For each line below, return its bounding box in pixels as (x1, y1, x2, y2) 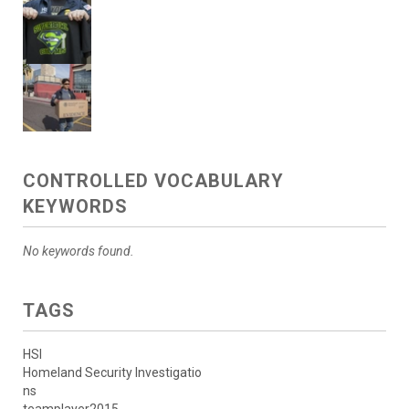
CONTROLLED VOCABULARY (23, 170, 284, 193)
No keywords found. (23, 244, 134, 259)
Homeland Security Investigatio (23, 365, 202, 381)
